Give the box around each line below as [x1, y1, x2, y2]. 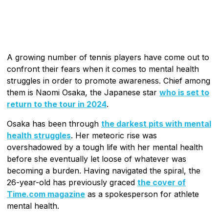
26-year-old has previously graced [7, 177, 137, 187]
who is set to [159, 87, 209, 97]
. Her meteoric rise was [71, 130, 157, 140]
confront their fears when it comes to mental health [7, 64, 199, 74]
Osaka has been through [7, 118, 101, 129]
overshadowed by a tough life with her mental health [7, 142, 203, 152]
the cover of [137, 177, 186, 187]
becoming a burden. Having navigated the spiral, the [7, 165, 200, 175]
